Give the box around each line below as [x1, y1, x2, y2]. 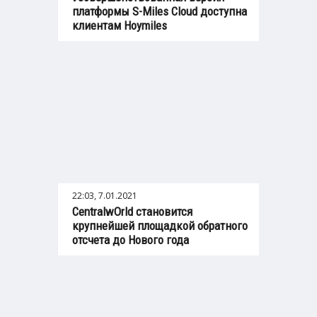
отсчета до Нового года [72, 233, 189, 248]
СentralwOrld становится [72, 204, 192, 219]
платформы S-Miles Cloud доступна [72, 4, 247, 19]
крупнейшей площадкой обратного [72, 219, 248, 234]
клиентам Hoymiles [72, 18, 167, 33]
